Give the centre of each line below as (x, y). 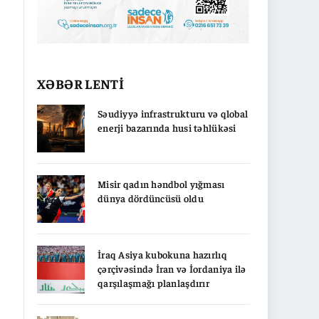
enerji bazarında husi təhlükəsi (167, 127)
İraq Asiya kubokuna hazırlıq (162, 254)
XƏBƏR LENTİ (81, 83)
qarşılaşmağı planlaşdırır (153, 282)
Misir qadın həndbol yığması (161, 183)
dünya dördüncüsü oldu (151, 198)
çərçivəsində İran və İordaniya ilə (172, 268)
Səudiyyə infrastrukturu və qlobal (173, 113)
